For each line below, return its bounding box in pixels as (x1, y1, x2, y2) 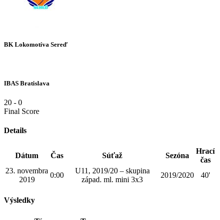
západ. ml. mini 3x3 (82, 175, 143, 184)
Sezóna (165, 151, 189, 160)
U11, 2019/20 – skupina (75, 166, 150, 175)
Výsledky (4, 196, 35, 205)
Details (4, 126, 27, 135)
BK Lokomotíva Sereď (4, 41, 68, 49)
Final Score (4, 107, 39, 115)
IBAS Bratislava (4, 79, 50, 87)
